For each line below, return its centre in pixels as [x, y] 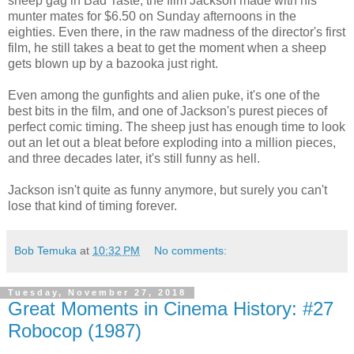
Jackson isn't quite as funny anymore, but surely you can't [168, 190]
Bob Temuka [45, 250]
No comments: [191, 250]
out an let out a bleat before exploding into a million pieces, [172, 142]
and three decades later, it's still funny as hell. [134, 158]
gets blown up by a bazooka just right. [113, 63]
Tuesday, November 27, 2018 [97, 293]
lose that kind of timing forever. [92, 205]
